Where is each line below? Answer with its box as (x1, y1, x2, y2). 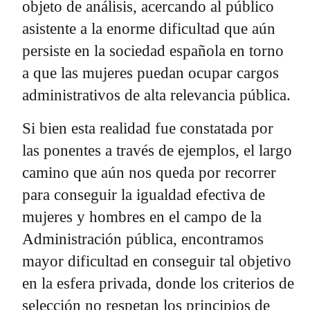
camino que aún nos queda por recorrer (22, 163, 276, 181)
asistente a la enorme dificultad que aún (22, 19, 275, 37)
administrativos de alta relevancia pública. (22, 86, 291, 104)
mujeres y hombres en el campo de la (22, 208, 262, 226)
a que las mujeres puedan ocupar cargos (22, 64, 279, 82)
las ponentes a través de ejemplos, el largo (22, 141, 292, 159)
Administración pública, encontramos (22, 230, 264, 248)
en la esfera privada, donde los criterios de (22, 274, 294, 292)
